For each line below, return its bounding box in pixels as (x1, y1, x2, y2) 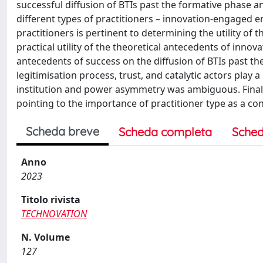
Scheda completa (119, 124, 212, 139)
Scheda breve (26, 124, 99, 139)
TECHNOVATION (21, 207, 87, 220)
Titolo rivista (21, 193, 80, 206)
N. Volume (21, 231, 70, 244)
